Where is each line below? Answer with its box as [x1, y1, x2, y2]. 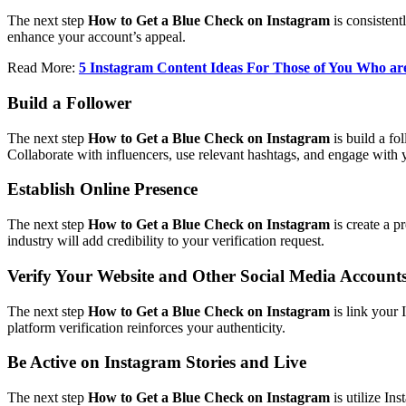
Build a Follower [7, 92, 131, 112]
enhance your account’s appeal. [7, 29, 186, 45]
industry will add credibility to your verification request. [7, 233, 324, 249]
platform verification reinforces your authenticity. [7, 319, 285, 335]
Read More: [7, 60, 79, 76]
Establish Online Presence [7, 179, 198, 199]
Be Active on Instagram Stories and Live [7, 353, 306, 372]
